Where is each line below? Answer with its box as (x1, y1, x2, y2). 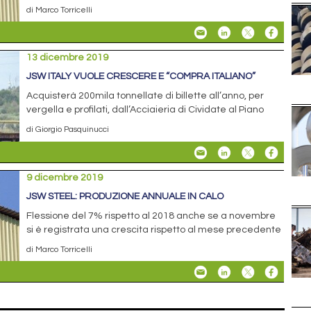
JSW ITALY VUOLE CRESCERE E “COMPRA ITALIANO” (26, 72, 256, 82)
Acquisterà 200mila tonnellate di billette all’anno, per (26, 91, 264, 101)
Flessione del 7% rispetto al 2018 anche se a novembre (26, 210, 276, 221)
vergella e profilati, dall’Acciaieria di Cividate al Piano (26, 105, 264, 115)
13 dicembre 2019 (26, 53, 109, 63)
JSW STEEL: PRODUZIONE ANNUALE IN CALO (26, 191, 224, 201)
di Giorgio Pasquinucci (26, 125, 110, 134)
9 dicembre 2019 (26, 172, 103, 183)
